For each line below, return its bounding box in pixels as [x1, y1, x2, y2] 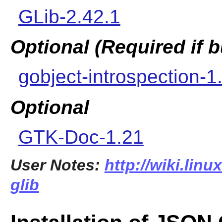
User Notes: [10, 156, 105, 174]
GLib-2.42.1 [18, 5, 120, 27]
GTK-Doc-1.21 [18, 126, 144, 148]
